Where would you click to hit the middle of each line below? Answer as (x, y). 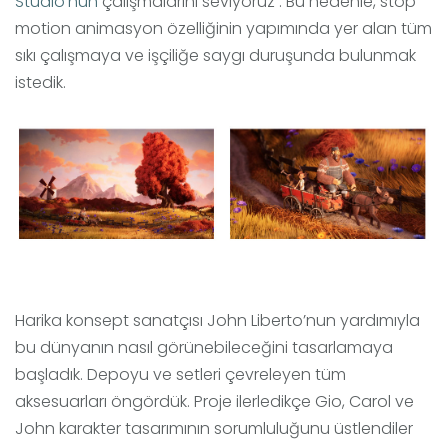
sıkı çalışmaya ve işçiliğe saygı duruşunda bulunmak (215, 56)
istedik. (40, 83)
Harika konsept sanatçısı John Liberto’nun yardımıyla (217, 321)
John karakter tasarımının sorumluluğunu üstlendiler (214, 429)
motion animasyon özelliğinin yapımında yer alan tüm (223, 29)
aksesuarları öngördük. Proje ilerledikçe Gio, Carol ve (214, 402)
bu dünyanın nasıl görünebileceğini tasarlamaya (204, 348)
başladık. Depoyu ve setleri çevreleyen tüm (180, 375)
